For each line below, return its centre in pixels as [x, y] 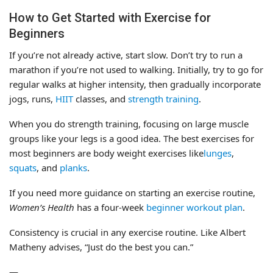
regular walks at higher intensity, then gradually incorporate [135, 84]
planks [73, 167]
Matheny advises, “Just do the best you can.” [101, 246]
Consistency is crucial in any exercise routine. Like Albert [127, 232]
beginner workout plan [194, 207]
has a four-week [112, 207]
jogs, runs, [32, 98]
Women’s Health [43, 207]
